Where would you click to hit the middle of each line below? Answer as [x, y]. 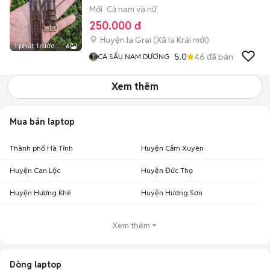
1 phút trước [34, 46]
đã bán [219, 56]
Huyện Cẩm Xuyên [172, 148]
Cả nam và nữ [132, 9]
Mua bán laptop [42, 122]
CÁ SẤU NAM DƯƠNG [133, 56]
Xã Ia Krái [174, 40]
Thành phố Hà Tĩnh [41, 148]
